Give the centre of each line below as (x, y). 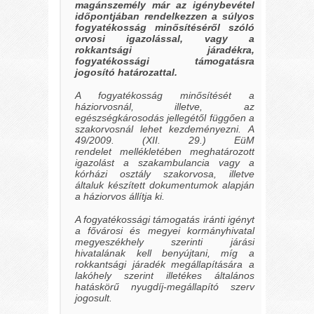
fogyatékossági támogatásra (165, 61)
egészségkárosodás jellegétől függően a (165, 117)
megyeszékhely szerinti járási (165, 241)
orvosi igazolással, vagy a (165, 39)
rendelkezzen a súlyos (199, 16)
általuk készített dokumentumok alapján (165, 185)
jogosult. (94, 298)
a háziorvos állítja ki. (120, 196)
